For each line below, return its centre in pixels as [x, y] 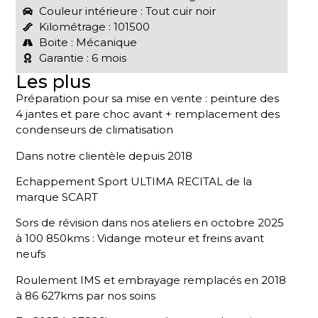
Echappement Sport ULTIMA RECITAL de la [134, 182]
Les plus [54, 82]
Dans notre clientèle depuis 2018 [104, 155]
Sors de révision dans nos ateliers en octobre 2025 [150, 223]
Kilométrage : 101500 [94, 27]
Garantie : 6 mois [82, 58]
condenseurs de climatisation [95, 130]
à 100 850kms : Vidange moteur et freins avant [140, 238]
